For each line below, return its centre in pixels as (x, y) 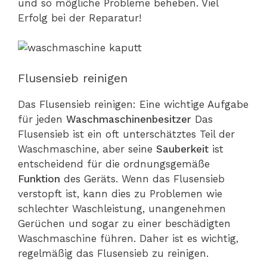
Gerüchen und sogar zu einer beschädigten (124, 223)
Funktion (41, 178)
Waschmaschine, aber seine (87, 149)
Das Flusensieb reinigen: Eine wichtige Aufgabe (133, 104)
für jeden (42, 119)
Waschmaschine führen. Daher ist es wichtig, (128, 238)
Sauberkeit (184, 149)
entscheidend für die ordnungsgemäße (114, 164)
